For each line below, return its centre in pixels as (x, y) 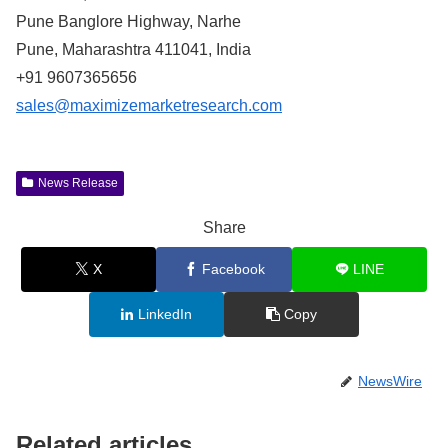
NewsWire (390, 380)
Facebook (233, 268)
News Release (77, 183)
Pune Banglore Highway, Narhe (128, 22)
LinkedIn (165, 313)
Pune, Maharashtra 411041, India (133, 50)
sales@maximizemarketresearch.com (149, 106)
